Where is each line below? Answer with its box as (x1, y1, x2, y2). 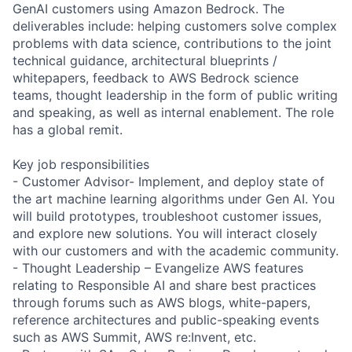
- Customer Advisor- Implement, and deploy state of (13, 173, 324, 189)
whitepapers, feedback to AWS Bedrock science (13, 69, 299, 86)
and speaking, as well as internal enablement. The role (13, 104, 334, 120)
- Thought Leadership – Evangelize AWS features (13, 259, 303, 276)
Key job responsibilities (13, 156, 149, 172)
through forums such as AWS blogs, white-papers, (13, 294, 310, 310)
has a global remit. (13, 121, 123, 137)
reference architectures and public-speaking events (13, 311, 319, 328)
